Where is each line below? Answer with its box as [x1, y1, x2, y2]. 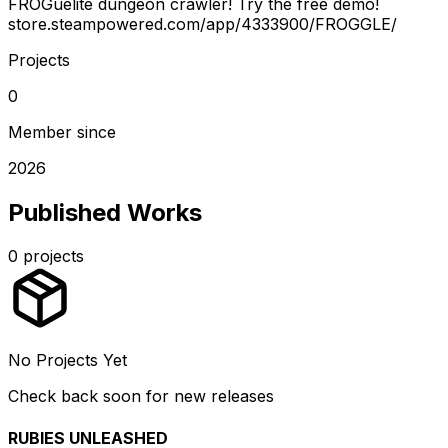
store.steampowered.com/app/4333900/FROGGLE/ [8, 13, 397, 34]
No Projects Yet [8, 350, 127, 371]
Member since [8, 121, 116, 142]
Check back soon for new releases [8, 386, 274, 407]
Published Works [8, 197, 202, 227]
